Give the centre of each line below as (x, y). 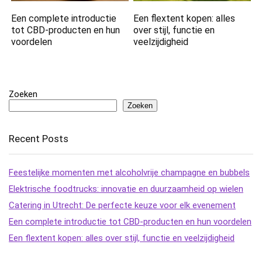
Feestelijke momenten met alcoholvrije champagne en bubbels (129, 173)
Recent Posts (39, 139)
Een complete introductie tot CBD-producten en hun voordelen (130, 222)
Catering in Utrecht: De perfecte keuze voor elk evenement (122, 206)
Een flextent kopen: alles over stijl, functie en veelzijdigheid (122, 238)
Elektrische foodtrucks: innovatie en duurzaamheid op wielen (126, 189)
